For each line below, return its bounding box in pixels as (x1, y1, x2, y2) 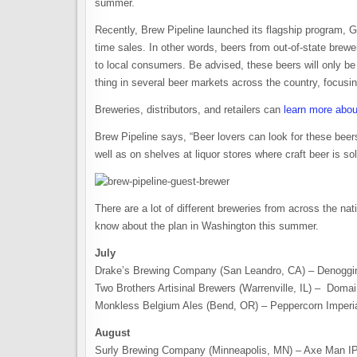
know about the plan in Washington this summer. (95, 220, 319, 232)
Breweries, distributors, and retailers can (95, 104, 284, 116)
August (95, 327, 130, 339)
